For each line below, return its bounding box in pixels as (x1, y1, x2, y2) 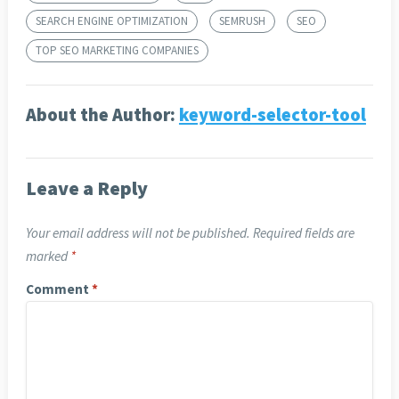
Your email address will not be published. (25, 224, 250, 242)
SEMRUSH (218, 13, 265, 29)
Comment (25, 281, 92, 298)
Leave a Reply (25, 175, 148, 201)
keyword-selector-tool (178, 103, 366, 127)
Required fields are (252, 224, 354, 242)
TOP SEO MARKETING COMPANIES (35, 43, 199, 59)
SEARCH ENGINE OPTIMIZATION (35, 13, 188, 29)
